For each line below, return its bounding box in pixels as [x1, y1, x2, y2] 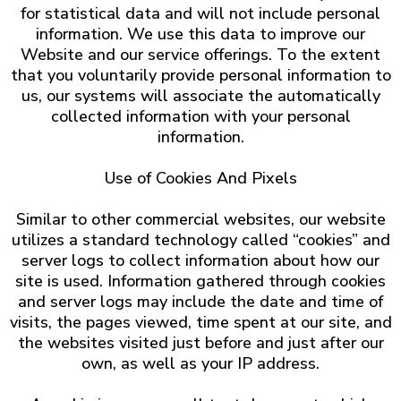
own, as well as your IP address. [81, 353, 320, 374]
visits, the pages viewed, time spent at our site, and [9, 311, 392, 333]
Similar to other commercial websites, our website [15, 209, 386, 230]
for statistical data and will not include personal [21, 3, 380, 24]
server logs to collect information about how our [21, 250, 380, 271]
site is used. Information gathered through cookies [15, 270, 386, 292]
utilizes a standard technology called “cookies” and [11, 229, 390, 251]
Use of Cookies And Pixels [104, 167, 297, 189]
